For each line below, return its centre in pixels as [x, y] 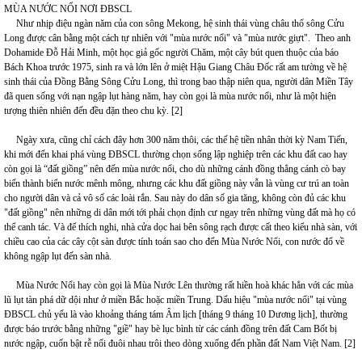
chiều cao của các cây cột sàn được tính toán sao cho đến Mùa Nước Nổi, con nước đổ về [174, 242]
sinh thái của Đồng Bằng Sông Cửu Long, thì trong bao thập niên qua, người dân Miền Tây [179, 82]
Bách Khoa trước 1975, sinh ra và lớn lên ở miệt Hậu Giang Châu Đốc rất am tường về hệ [175, 67]
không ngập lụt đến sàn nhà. [58, 256]
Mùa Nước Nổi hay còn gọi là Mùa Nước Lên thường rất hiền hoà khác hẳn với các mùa [179, 285]
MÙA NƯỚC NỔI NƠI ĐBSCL [68, 9]
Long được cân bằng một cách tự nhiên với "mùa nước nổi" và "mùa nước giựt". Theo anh [177, 38]
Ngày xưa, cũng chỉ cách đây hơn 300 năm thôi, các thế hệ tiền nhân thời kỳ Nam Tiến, [176, 140]
